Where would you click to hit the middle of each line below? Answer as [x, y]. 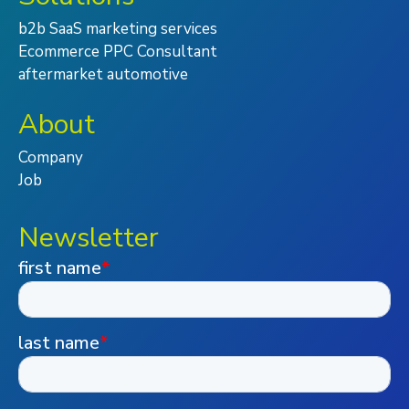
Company [51, 158]
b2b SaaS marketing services [118, 29]
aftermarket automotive [103, 75]
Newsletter [89, 238]
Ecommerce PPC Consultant [118, 52]
